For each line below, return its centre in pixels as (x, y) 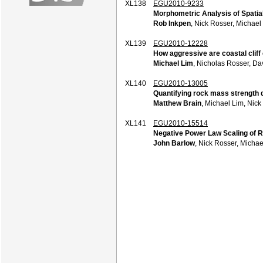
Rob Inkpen (172, 23)
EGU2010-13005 (181, 83)
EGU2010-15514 (181, 123)
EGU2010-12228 (181, 43)
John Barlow (174, 143)
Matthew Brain (177, 103)
